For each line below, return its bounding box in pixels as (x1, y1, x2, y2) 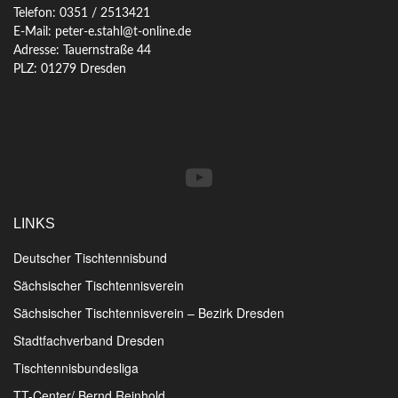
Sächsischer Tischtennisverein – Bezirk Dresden (13, 303, 284, 322)
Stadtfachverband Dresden (13, 330, 164, 349)
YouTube (182, 153, 306, 199)
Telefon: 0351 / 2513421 (13, 6, 150, 20)
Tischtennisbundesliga (13, 358, 139, 377)
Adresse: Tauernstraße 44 (13, 44, 151, 57)
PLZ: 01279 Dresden (13, 62, 126, 76)
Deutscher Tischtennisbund (13, 248, 167, 267)
